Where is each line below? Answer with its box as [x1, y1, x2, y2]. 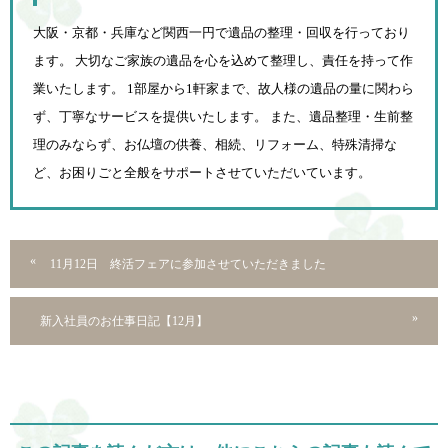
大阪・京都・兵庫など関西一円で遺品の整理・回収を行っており [33, 25, 410, 41]
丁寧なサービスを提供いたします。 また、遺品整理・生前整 [59, 109, 413, 125]
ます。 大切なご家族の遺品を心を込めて [33, 53, 270, 69]
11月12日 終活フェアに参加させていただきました [50, 257, 326, 272]
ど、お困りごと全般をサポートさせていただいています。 [33, 165, 371, 181]
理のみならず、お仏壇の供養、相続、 [33, 137, 254, 153]
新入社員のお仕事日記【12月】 [40, 313, 208, 328]
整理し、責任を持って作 [270, 53, 413, 69]
